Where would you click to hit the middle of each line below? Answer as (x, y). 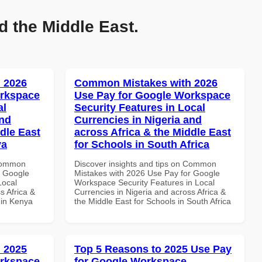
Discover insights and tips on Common (145, 163)
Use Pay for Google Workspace (152, 95)
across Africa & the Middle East (153, 132)
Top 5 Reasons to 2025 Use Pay (153, 249)
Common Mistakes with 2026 (146, 83)
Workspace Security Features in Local (144, 182)
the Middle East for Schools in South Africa (153, 201)
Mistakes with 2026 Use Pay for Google (147, 173)
